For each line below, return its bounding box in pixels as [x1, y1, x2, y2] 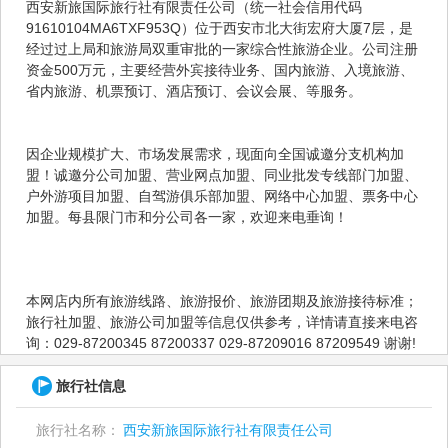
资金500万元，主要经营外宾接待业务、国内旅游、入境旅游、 [26, 61, 414, 78]
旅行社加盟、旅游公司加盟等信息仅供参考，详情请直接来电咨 [26, 313, 418, 330]
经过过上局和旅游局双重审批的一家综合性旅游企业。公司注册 [26, 40, 418, 57]
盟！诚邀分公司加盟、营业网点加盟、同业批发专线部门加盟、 [26, 166, 418, 183]
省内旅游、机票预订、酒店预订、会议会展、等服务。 [26, 82, 362, 99]
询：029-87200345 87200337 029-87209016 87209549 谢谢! [384, 334, 416, 351]
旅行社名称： [36, 421, 120, 438]
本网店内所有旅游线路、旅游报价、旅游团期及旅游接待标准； [26, 292, 418, 309]
